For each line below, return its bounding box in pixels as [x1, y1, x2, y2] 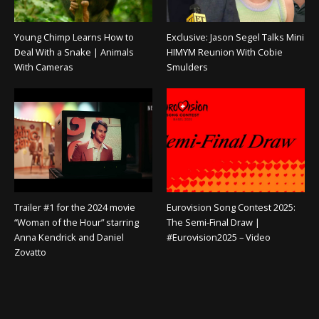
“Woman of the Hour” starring [14, 215, 139, 229]
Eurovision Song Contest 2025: [166, 200, 296, 214]
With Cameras [14, 61, 73, 74]
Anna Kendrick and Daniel [14, 230, 124, 244]
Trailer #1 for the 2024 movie [14, 200, 135, 214]
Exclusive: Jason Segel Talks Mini [166, 31, 304, 44]
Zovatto [14, 245, 46, 258]
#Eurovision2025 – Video [166, 230, 271, 244]
